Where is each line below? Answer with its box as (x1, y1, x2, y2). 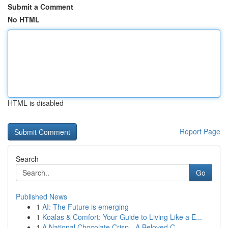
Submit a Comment (8, 2, 73, 12)
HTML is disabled (8, 98, 64, 108)
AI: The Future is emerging (42, 202, 129, 212)
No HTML (8, 14, 40, 24)
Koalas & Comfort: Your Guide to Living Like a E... (42, 212, 202, 222)
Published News (16, 191, 67, 202)
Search (16, 154, 39, 164)
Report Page (180, 126, 220, 136)
